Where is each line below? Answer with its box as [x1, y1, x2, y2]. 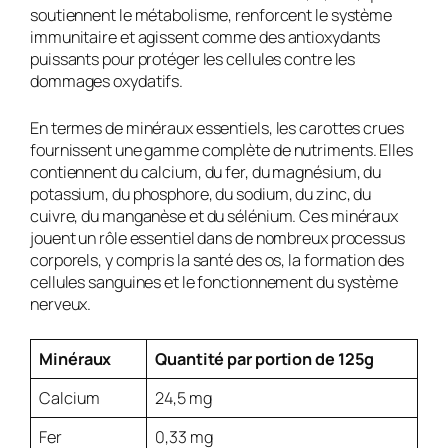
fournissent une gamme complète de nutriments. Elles [30, 138, 413, 161]
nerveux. [30, 292, 92, 315]
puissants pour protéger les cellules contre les [30, 48, 356, 71]
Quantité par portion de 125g [155, 347, 375, 370]
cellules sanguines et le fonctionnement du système [30, 270, 398, 293]
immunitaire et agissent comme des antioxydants [30, 26, 381, 49]
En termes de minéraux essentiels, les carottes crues [30, 116, 404, 139]
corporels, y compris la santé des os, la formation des [30, 248, 404, 271]
